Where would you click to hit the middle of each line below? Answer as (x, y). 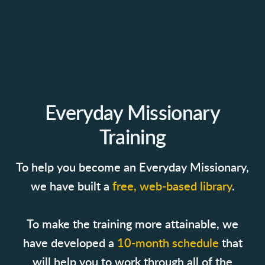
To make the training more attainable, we (132, 224)
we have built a (71, 187)
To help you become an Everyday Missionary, (132, 168)
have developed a (70, 243)
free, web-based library (172, 187)
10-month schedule (169, 243)
